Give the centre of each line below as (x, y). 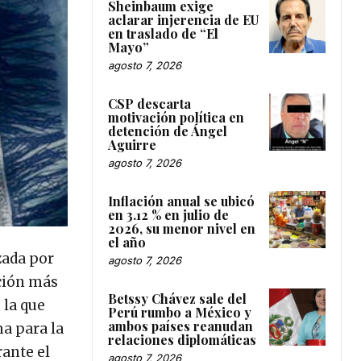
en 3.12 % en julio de (168, 215)
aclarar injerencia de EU (183, 20)
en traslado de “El (163, 34)
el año (127, 243)
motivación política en (176, 118)
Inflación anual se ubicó (181, 201)
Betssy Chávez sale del (177, 299)
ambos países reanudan (180, 326)
